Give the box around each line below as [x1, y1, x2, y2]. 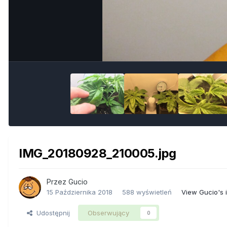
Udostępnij [32, 208, 70, 217]
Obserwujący [88, 208, 129, 217]
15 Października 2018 [47, 187, 112, 196]
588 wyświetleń [122, 187, 172, 196]
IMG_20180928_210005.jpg [19, 145, 176, 161]
